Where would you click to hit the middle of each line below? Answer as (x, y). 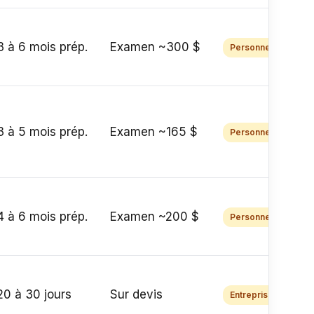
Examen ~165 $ (154, 132)
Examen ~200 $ (155, 217)
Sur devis (137, 294)
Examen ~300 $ (156, 47)
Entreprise (252, 295)
